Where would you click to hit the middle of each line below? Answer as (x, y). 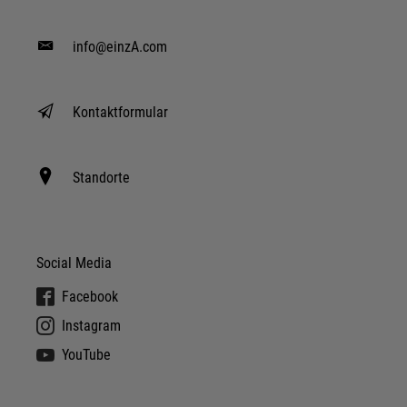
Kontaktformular (120, 112)
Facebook (90, 297)
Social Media (74, 263)
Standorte (101, 177)
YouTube (86, 355)
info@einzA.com (120, 46)
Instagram (91, 326)
